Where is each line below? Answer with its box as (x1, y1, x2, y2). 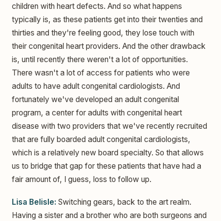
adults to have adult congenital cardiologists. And (12, 81, 180, 91)
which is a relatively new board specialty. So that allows (12, 148, 204, 158)
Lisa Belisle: (12, 197, 56, 207)
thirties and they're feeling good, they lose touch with (12, 28, 194, 38)
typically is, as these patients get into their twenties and (12, 15, 203, 25)
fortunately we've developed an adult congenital (12, 95, 179, 105)
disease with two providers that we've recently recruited (12, 121, 207, 131)
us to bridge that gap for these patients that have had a (12, 161, 201, 171)
